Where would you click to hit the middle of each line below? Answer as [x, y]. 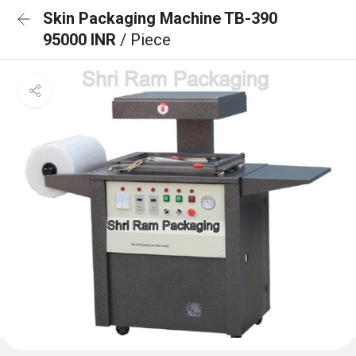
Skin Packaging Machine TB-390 [160, 18]
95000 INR [81, 40]
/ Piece [145, 40]
